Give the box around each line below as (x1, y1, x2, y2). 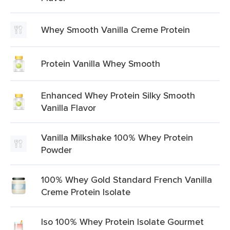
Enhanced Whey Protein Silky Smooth (41, 89, 195, 102)
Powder (41, 143, 72, 156)
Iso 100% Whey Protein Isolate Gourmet (41, 215, 204, 228)
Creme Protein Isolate (41, 185, 130, 198)
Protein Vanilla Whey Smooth (41, 57, 160, 70)
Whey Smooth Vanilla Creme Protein (41, 23, 190, 36)
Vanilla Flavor (41, 101, 96, 114)
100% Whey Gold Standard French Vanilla (41, 173, 212, 186)
